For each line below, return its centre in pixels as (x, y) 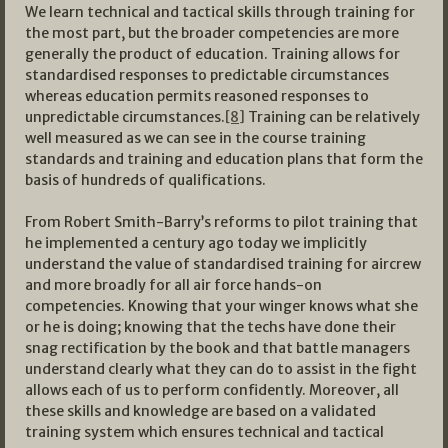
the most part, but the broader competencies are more (212, 33)
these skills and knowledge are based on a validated (200, 411)
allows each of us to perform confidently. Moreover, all (212, 390)
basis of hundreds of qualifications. (145, 180)
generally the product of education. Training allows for (212, 54)
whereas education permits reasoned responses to (197, 96)
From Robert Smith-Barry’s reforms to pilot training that (221, 222)
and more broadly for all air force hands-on (173, 285)
